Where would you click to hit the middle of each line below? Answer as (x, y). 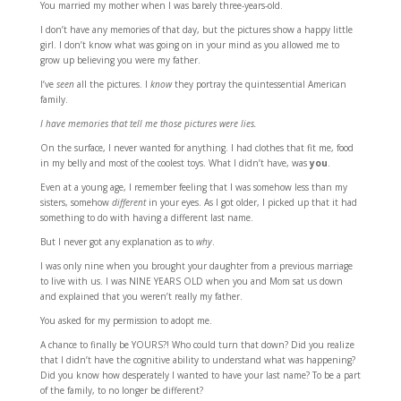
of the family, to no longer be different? (121, 390)
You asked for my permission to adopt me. (126, 320)
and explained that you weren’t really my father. (141, 296)
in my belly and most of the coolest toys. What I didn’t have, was (175, 163)
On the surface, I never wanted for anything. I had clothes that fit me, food (196, 148)
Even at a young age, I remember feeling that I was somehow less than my (193, 187)
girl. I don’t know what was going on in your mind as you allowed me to (189, 45)
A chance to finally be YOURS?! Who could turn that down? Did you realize (197, 345)
